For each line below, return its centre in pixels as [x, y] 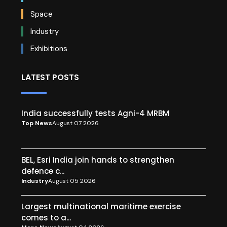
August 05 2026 [72, 181]
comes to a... [46, 217]
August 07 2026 [75, 123]
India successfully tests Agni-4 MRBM [95, 113]
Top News [37, 123]
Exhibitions [48, 48]
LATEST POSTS [50, 77]
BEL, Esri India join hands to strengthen [98, 160]
